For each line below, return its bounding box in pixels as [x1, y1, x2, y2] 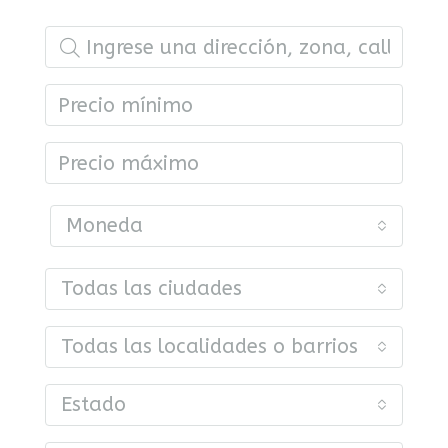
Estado [61, 393, 126, 416]
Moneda [66, 214, 143, 237]
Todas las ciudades [61, 277, 242, 300]
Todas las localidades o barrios [61, 335, 358, 358]
